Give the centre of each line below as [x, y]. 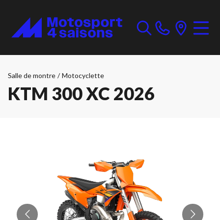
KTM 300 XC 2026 [81, 93]
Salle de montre [32, 75]
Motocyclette [83, 75]
